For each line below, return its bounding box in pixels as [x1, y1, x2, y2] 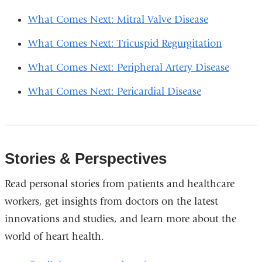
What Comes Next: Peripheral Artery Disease [27, 61, 229, 74]
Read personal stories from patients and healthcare [4, 177, 235, 190]
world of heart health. [4, 230, 107, 243]
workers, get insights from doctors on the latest [4, 195, 218, 208]
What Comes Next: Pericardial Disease [27, 85, 201, 98]
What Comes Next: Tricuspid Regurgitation [27, 37, 222, 50]
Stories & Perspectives [4, 149, 167, 167]
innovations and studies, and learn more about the [4, 212, 236, 225]
